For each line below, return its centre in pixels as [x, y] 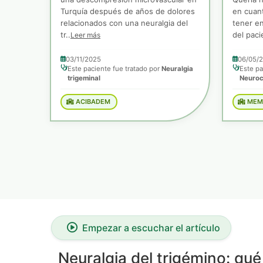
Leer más [85, 35]
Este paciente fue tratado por [114, 68]
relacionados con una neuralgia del [124, 23]
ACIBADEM [92, 102]
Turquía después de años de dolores [128, 11]
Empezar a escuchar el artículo [151, 227]
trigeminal [84, 78]
